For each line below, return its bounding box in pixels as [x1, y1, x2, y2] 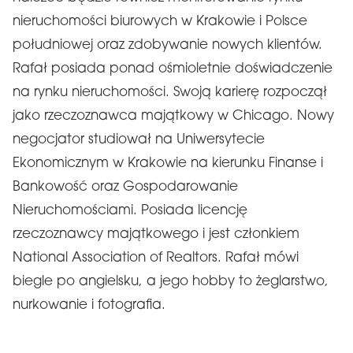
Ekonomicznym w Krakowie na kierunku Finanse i [13, 156, 323, 170]
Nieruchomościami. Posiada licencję [13, 203, 247, 217]
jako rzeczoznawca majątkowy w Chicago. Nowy [13, 109, 334, 123]
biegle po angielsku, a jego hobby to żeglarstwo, [13, 274, 329, 288]
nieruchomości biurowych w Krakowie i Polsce [13, 14, 307, 28]
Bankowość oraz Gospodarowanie [13, 180, 238, 194]
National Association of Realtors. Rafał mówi [13, 251, 299, 265]
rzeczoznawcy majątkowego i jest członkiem [13, 227, 299, 241]
